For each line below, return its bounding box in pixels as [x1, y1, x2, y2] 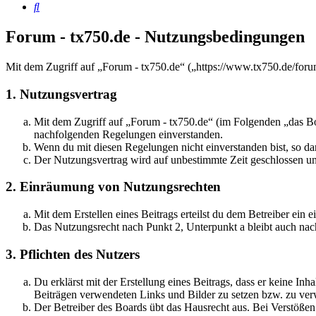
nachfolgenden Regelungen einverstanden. [34, 128, 223, 140]
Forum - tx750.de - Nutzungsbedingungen [6, 28, 305, 47]
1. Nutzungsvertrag [6, 87, 117, 102]
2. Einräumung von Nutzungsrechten [6, 179, 221, 195]
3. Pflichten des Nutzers [6, 246, 140, 262]
